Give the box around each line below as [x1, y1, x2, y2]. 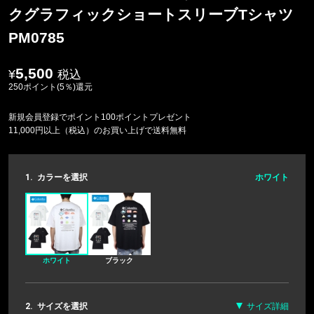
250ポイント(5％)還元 [8, 81, 93, 92]
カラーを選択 [37, 172, 88, 182]
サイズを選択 [37, 301, 88, 312]
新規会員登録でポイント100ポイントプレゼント [8, 111, 191, 122]
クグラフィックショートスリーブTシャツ [8, 6, 294, 22]
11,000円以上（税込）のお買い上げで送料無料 [8, 125, 186, 135]
